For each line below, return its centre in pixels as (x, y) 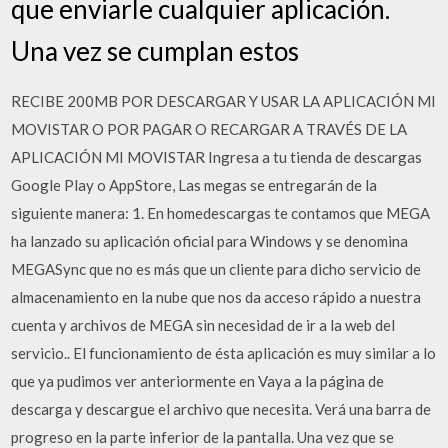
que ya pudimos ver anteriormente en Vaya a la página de (198, 380)
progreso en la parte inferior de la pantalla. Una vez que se (203, 436)
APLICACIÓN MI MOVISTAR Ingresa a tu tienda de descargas (217, 156)
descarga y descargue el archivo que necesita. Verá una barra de (221, 408)
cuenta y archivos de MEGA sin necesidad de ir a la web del (203, 324)
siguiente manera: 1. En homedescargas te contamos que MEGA (221, 212)
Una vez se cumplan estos (155, 50)
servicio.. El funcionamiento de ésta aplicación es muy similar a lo (224, 352)
